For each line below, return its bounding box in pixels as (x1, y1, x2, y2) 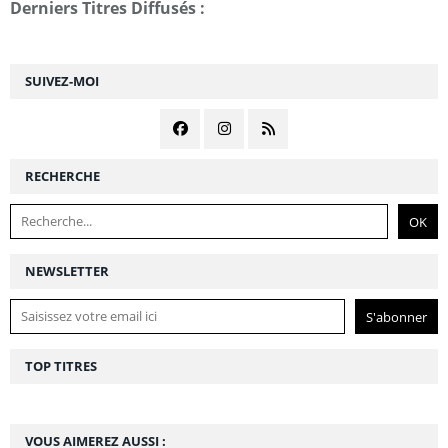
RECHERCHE (25, 166, 100, 185)
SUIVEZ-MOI (25, 71, 99, 90)
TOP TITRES (25, 356, 97, 375)
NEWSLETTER (25, 261, 109, 280)
